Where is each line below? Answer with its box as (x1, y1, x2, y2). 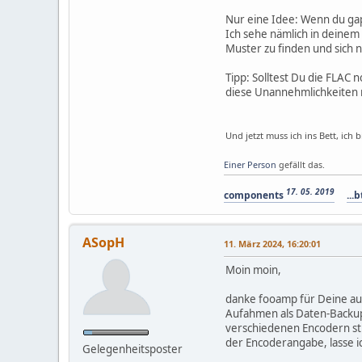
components (224, 188, 286, 203)
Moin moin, (225, 263, 281, 278)
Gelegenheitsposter (82, 342, 183, 357)
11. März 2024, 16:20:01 (224, 238, 321, 250)
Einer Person (224, 158, 276, 171)
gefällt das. (276, 158, 325, 171)
